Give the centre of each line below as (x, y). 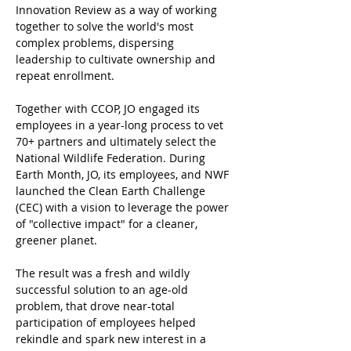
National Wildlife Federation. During (112, 158)
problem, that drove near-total (97, 306)
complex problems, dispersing (96, 43)
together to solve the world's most (106, 26)
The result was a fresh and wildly (104, 273)
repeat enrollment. (65, 76)
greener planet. (61, 240)
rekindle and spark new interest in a (112, 339)
